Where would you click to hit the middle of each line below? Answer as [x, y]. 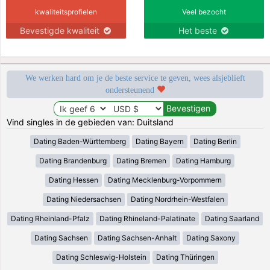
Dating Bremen [141, 160]
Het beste [199, 30]
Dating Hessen [73, 180]
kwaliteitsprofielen [66, 11]
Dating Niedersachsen [83, 199]
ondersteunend [131, 90]
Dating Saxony [211, 237]
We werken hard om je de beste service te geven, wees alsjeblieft [135, 78]
